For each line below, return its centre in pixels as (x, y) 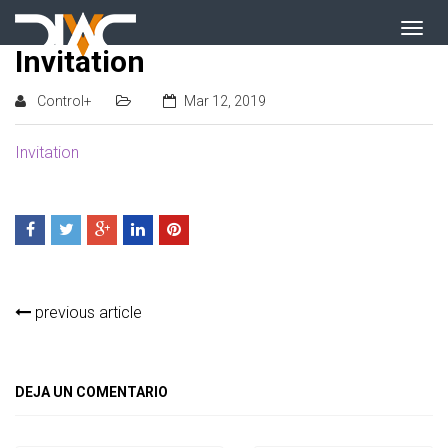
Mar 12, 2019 (225, 101)
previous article (86, 312)
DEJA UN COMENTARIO (91, 392)
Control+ (64, 101)
